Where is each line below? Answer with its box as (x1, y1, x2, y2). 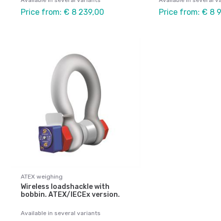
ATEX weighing (21, 173, 63, 180)
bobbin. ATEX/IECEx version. (21, 190, 120, 199)
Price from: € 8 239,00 (21, 7, 104, 17)
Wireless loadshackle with (21, 182, 110, 191)
